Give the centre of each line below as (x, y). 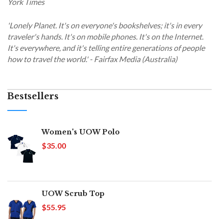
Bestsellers (33, 96)
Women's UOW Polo (81, 132)
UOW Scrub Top (73, 193)
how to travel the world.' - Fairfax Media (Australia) (92, 59)
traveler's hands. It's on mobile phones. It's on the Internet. (105, 36)
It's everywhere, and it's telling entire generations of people (106, 47)
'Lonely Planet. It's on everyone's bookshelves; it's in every (105, 25)
